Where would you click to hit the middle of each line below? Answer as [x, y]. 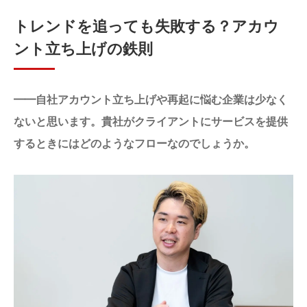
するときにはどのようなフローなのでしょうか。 [134, 143]
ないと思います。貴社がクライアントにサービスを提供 [151, 121]
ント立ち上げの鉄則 [83, 48]
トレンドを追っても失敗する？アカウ [146, 25]
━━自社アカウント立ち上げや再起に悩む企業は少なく [151, 99]
